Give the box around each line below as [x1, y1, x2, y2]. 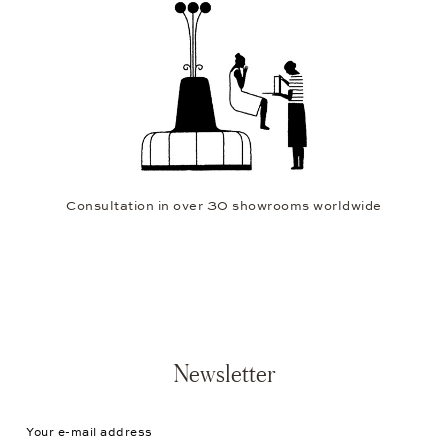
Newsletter [173, 358, 275, 388]
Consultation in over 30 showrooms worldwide [66, 197, 382, 214]
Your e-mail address [9, 409, 136, 424]
